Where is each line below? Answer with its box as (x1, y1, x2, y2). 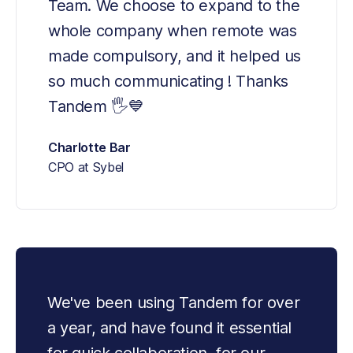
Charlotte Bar (48, 139, 131, 156)
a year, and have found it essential (47, 318, 292, 338)
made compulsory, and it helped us (48, 46, 301, 66)
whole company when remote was (48, 21, 297, 41)
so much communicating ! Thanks (48, 72, 289, 91)
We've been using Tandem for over (47, 293, 300, 313)
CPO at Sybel (48, 159, 124, 176)
